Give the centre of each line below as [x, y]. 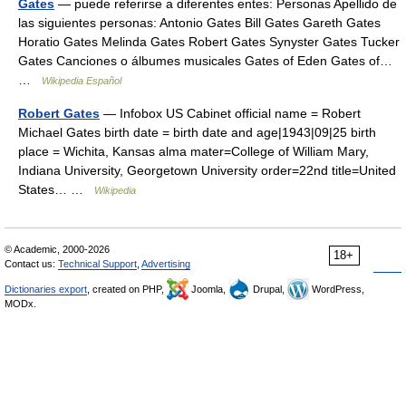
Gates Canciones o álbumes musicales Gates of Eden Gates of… [205, 61]
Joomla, [208, 289]
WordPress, [337, 289]
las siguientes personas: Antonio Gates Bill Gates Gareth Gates [199, 23]
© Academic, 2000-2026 [57, 249]
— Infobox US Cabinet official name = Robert [230, 113]
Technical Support [97, 264]
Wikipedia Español [82, 81]
